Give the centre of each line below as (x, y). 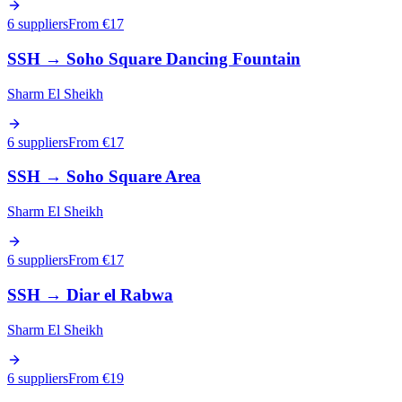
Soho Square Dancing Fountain (184, 58)
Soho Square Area (134, 177)
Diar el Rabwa (120, 294)
